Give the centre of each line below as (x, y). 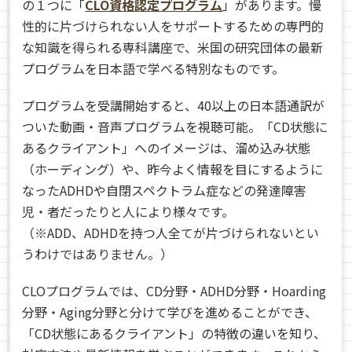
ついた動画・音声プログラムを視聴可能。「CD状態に (175, 126)
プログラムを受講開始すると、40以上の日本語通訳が (174, 105)
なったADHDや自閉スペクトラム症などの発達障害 (165, 190)
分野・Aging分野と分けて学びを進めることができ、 (170, 312)
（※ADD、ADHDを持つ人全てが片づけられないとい (171, 233)
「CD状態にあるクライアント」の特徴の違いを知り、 (174, 333)
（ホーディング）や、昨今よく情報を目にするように (173, 169)
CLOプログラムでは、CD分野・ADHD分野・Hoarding (174, 291)
